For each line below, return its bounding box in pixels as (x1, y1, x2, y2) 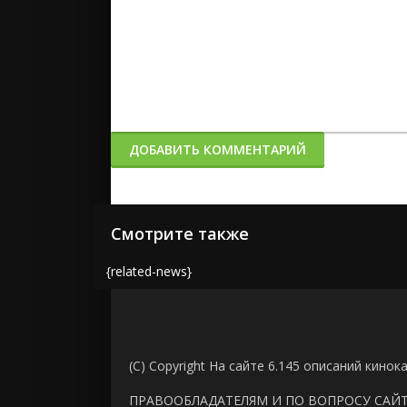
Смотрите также (111, 223, 249, 244)
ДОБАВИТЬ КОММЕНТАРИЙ (129, 141, 306, 158)
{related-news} (106, 263, 192, 280)
